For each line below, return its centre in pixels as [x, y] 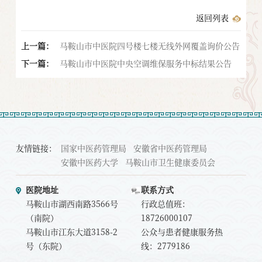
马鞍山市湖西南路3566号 [72, 203]
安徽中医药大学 [90, 162]
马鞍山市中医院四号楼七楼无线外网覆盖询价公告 [150, 46]
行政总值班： [165, 203]
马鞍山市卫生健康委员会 [170, 162]
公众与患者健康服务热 [182, 231]
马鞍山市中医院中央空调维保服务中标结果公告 [146, 63]
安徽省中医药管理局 [170, 148]
